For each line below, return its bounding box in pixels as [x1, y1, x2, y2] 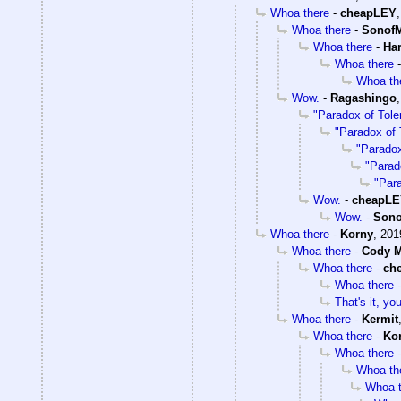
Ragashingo [330, 91, 397, 106]
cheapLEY [340, 6, 397, 21]
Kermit [362, 312, 398, 327]
